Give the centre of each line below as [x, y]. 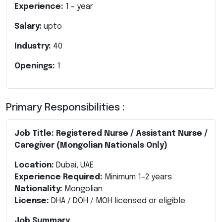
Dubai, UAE [74, 165]
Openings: [36, 66]
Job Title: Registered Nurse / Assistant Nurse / [111, 133]
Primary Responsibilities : [65, 108]
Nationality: [38, 189]
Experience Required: [58, 177]
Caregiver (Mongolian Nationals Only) [91, 145]
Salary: [29, 26]
